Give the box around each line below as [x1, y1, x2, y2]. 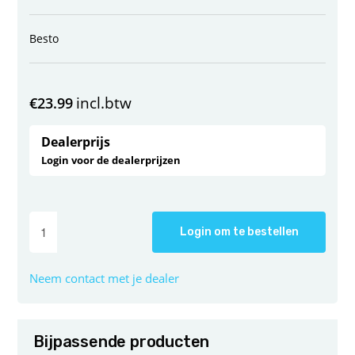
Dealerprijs [41, 132, 111, 151]
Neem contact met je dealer [29, 269, 180, 286]
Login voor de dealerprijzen [41, 152, 181, 167]
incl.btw [76, 92, 132, 113]
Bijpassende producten [33, 331, 210, 351]
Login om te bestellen [179, 224, 299, 239]
